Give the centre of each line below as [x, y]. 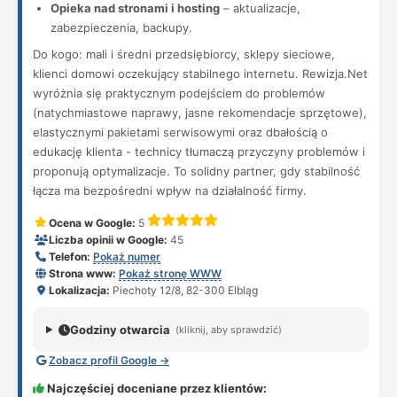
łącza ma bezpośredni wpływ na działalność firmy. [170, 191]
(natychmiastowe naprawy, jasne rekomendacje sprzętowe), [200, 113]
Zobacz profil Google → [109, 360]
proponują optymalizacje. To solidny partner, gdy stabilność [196, 171]
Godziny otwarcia [120, 330]
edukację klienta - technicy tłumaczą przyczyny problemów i [199, 152]
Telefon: [70, 257]
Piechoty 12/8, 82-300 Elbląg [184, 290]
